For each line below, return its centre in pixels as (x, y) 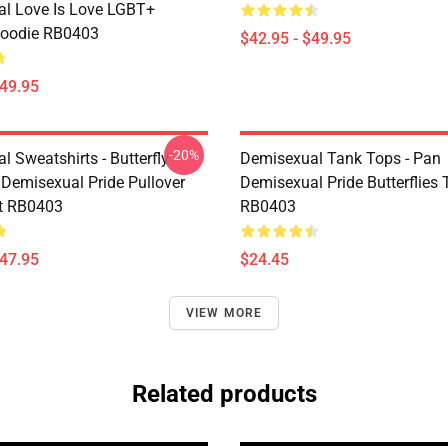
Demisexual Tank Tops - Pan (340, 158)
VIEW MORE (224, 313)
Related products (224, 394)
